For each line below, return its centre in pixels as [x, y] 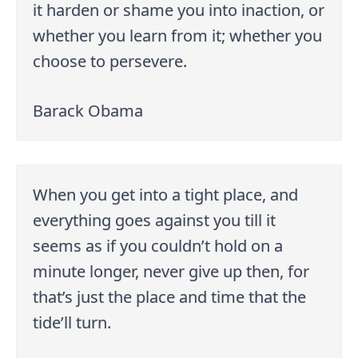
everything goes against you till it [155, 220]
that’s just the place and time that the [170, 296]
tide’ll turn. [72, 322]
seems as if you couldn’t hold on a [158, 245]
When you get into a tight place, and [166, 194]
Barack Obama [88, 110]
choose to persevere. [110, 61]
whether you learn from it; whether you [178, 35]
